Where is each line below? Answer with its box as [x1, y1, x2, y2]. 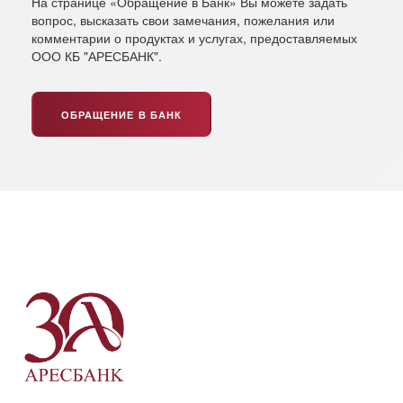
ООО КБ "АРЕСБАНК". [31, 47, 162, 65]
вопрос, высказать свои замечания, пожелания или [31, 11, 335, 29]
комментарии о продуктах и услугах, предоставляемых [31, 29, 357, 47]
